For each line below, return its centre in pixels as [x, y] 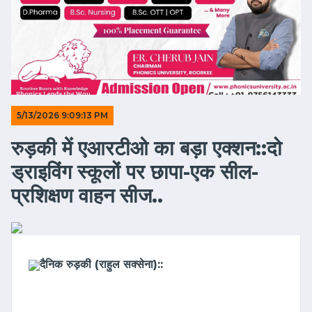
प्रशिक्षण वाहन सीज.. [87, 195]
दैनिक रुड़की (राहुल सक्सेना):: [101, 264]
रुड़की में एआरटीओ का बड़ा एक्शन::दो [147, 148]
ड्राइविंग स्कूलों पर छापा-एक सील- [135, 172]
